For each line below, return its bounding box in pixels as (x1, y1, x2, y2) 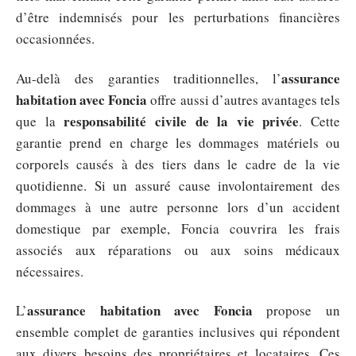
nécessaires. (16, 261, 83, 281)
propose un (252, 301, 341, 320)
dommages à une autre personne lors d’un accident (16, 197, 340, 216)
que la (16, 111, 64, 130)
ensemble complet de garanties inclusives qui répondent (16, 323, 340, 342)
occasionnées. (16, 29, 95, 48)
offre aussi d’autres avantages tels (147, 90, 341, 109)
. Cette (299, 111, 340, 130)
